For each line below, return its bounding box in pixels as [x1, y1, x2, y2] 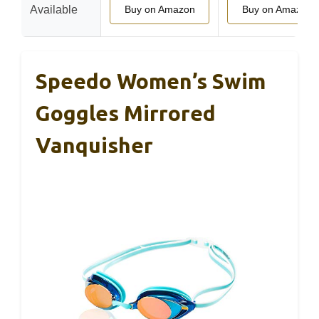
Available [30, 3, 78, 16]
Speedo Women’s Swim [36, 68, 266, 93]
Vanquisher [36, 132, 153, 157]
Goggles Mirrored [36, 100, 216, 125]
